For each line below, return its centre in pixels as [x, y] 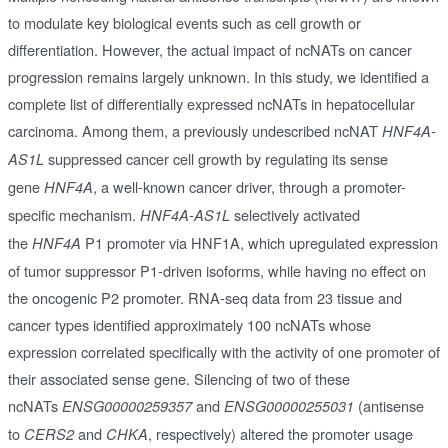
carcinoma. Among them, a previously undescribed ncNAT [194, 130]
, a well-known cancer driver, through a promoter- [249, 186]
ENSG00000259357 [126, 405]
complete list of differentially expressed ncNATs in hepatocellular [211, 103]
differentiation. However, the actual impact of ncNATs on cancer [209, 49]
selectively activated [294, 214]
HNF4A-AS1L [184, 214]
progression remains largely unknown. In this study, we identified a [218, 76]
